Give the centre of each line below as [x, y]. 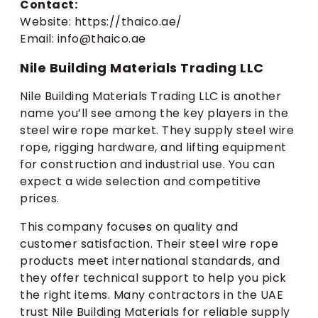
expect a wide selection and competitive [141, 182]
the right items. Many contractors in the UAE [152, 295]
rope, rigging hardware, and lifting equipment [153, 148]
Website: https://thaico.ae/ [101, 22]
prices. [40, 199]
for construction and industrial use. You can [147, 165]
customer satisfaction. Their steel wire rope [149, 244]
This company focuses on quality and [129, 227]
